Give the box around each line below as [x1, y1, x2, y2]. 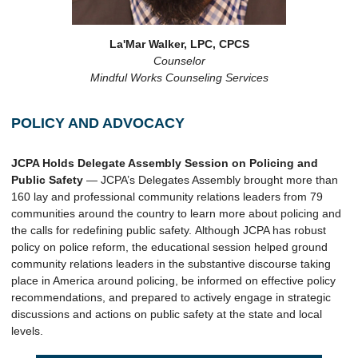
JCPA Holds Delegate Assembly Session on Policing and [11, 157, 318, 169]
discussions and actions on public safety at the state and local [11, 308, 322, 320]
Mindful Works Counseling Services [89, 71, 268, 84]
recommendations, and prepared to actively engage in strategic [11, 291, 331, 304]
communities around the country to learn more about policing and [11, 207, 341, 220]
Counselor [153, 54, 205, 67]
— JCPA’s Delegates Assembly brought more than [86, 173, 338, 186]
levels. [11, 324, 43, 337]
